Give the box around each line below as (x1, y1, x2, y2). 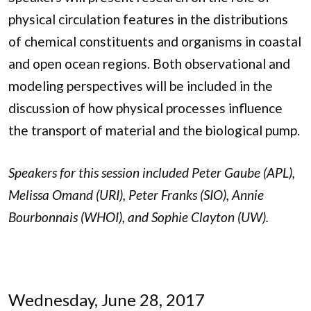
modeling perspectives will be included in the (8, 77, 273, 94)
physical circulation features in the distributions (8, 10, 288, 27)
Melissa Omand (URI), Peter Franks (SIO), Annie (8, 186, 264, 203)
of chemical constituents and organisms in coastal (8, 33, 301, 49)
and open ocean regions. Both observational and (8, 55, 290, 72)
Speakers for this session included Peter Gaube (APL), (8, 164, 295, 180)
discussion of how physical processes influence (8, 99, 283, 116)
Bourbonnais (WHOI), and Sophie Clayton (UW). (8, 208, 269, 225)
